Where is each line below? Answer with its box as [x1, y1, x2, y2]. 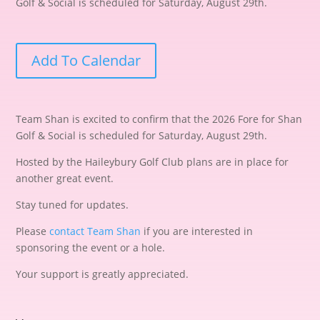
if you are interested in [141, 224, 254, 238]
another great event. [16, 171, 114, 185]
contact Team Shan [49, 224, 141, 238]
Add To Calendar [31, 50, 141, 70]
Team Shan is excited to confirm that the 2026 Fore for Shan [16, 111, 303, 126]
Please [16, 224, 50, 238]
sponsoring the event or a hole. [16, 240, 166, 254]
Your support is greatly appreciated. [16, 266, 189, 281]
